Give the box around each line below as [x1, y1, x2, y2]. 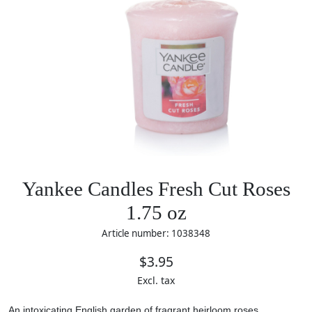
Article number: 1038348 [102, 227, 210, 240]
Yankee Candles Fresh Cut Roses [22, 178, 290, 201]
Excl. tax [137, 273, 175, 287]
